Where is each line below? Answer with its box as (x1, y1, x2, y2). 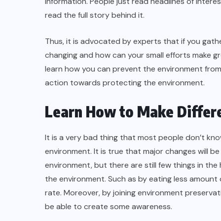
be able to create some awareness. (45, 201, 172, 212)
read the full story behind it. (45, 10, 145, 20)
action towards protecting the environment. (45, 77, 205, 88)
